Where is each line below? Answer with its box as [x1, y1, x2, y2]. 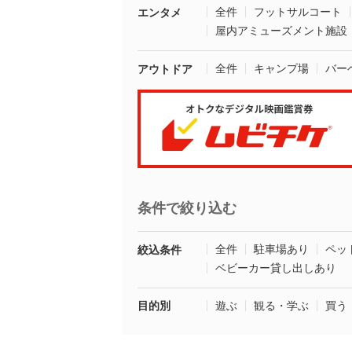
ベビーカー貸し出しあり [215, 262, 336, 274]
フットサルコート [254, 5, 342, 18]
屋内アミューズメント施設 [215, 24, 347, 37]
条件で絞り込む [137, 200, 236, 216]
